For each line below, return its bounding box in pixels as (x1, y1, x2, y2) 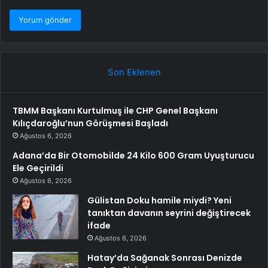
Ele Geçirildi (13, 162, 63, 175)
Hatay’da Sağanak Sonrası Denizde (87, 252, 242, 264)
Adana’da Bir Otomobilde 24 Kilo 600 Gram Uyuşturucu (13, 150, 254, 162)
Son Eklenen (107, 66, 161, 78)
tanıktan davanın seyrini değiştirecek (87, 207, 251, 220)
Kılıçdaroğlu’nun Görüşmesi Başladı (13, 117, 168, 130)
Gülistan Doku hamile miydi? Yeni (87, 194, 232, 207)
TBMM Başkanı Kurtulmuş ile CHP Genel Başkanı (13, 105, 218, 117)
